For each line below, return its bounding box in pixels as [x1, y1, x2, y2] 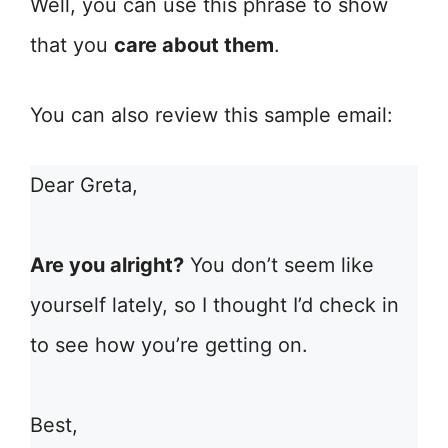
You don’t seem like [184, 253, 374, 277]
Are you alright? [30, 253, 184, 277]
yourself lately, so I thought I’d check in [30, 293, 399, 317]
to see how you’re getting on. [30, 333, 308, 357]
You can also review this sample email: [30, 103, 393, 127]
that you [30, 33, 114, 57]
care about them [114, 33, 274, 57]
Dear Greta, [30, 173, 138, 197]
